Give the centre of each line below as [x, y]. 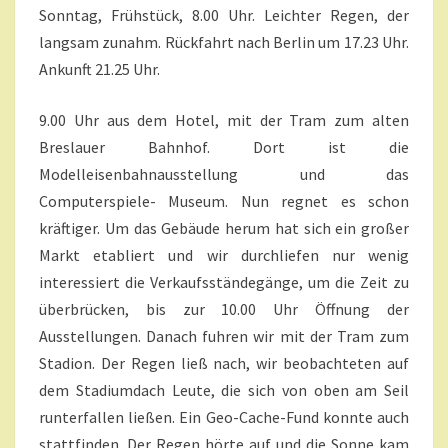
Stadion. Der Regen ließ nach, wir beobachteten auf [224, 363]
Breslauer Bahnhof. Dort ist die [224, 147]
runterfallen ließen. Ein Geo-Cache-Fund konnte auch [224, 417]
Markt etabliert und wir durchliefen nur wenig [224, 255]
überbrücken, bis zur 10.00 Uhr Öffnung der [224, 309]
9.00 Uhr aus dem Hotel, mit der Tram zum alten [224, 120]
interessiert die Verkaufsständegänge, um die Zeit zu [224, 282]
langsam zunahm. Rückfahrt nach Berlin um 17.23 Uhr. [224, 42]
